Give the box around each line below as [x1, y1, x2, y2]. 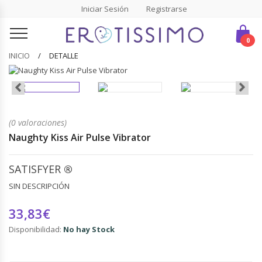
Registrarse [146, 3, 187, 14]
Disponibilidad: [9, 224, 63, 235]
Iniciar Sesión [81, 3, 129, 14]
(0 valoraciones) [9, 117, 67, 129]
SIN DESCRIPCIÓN [9, 181, 70, 192]
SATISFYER [9, 162, 64, 177]
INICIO [9, 50, 30, 61]
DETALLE [49, 50, 78, 61]
